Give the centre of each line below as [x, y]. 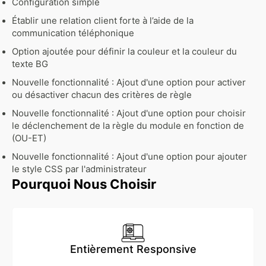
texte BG [30, 64]
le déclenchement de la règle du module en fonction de [128, 126]
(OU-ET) [29, 138]
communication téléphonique [73, 33]
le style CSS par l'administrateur [79, 169]
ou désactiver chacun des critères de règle [102, 95]
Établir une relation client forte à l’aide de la [103, 20]
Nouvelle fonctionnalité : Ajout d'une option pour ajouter [129, 156]
